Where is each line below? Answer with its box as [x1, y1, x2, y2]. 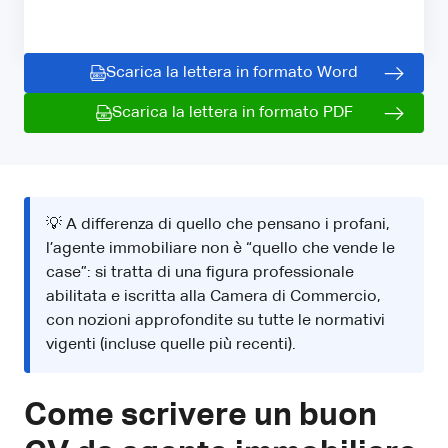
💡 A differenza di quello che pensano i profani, [46, 216, 390, 233]
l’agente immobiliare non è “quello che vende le [46, 240, 395, 257]
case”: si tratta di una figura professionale [46, 264, 354, 281]
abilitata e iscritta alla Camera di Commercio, [46, 288, 381, 305]
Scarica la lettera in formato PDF [111, 104, 353, 121]
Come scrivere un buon [24, 399, 377, 432]
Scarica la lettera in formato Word [106, 64, 358, 81]
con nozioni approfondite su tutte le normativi [46, 312, 385, 329]
